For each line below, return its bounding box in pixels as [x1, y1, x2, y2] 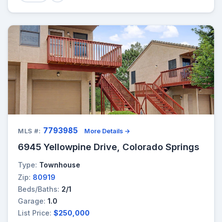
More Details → [84, 127, 131, 135]
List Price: [18, 209, 52, 218]
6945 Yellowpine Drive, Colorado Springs [18, 141, 199, 153]
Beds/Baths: [18, 184, 59, 193]
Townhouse [39, 161, 80, 169]
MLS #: [18, 127, 41, 135]
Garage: [18, 196, 46, 205]
